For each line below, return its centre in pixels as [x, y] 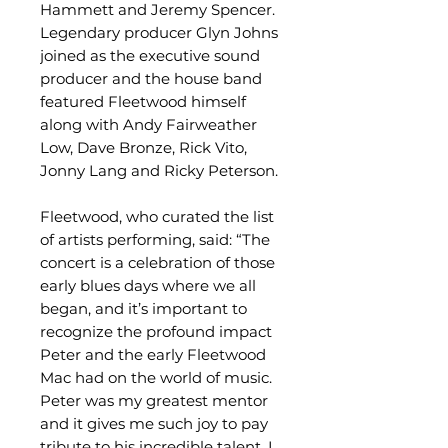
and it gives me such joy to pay [154, 423]
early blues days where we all [148, 285]
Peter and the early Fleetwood [153, 354]
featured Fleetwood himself [143, 101]
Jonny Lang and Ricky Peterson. [159, 170]
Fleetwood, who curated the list [157, 216]
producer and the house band [151, 78]
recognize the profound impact [156, 331]
